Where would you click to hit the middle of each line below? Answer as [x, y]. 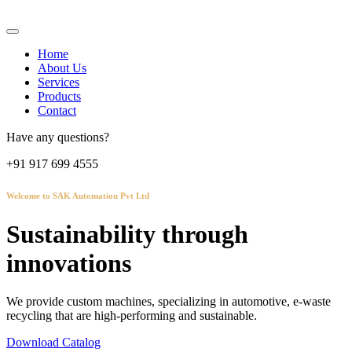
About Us [62, 68]
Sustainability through [127, 234]
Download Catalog [53, 343]
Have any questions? [58, 137]
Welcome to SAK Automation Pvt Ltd [78, 195]
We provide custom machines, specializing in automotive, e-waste [169, 302]
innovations [69, 263]
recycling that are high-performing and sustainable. [132, 316]
